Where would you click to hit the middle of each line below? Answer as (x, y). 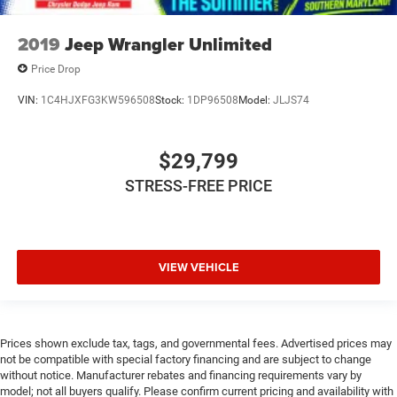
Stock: (171, 100)
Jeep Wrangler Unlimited (168, 45)
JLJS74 (291, 100)
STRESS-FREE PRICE (198, 186)
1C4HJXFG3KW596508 (98, 100)
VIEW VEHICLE (198, 267)
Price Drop (56, 69)
